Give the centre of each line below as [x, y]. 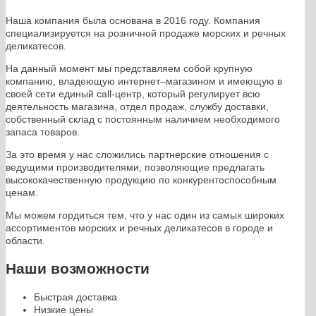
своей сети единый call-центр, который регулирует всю [133, 93]
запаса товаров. [43, 132]
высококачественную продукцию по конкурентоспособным [141, 180]
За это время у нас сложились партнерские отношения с [137, 154]
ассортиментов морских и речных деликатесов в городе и [139, 227]
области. [25, 240]
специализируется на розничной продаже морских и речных [146, 33]
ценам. [22, 192]
